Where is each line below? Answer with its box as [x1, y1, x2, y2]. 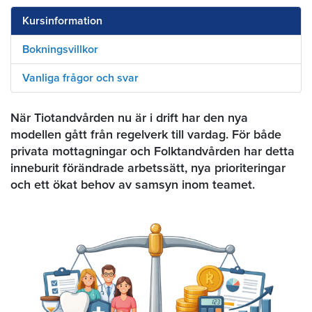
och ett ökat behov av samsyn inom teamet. [10, 176, 255, 192]
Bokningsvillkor [22, 42, 98, 56]
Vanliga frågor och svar [22, 70, 139, 85]
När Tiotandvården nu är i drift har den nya [10, 109, 248, 125]
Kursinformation [22, 13, 102, 28]
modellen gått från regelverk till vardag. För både [10, 126, 281, 142]
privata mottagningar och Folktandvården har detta [10, 143, 295, 159]
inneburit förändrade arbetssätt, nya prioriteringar [10, 159, 286, 175]
